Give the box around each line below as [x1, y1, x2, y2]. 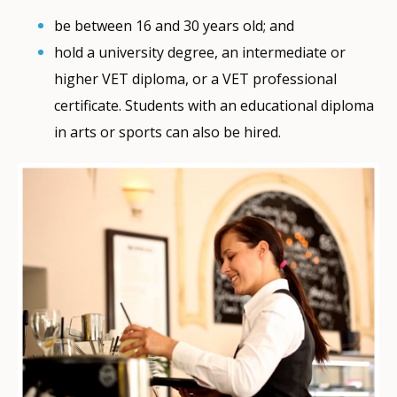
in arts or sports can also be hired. [54, 121, 282, 142]
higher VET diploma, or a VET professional [54, 68, 338, 89]
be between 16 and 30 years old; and [54, 15, 295, 35]
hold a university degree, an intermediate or [54, 42, 346, 62]
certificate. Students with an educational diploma [54, 95, 375, 115]
